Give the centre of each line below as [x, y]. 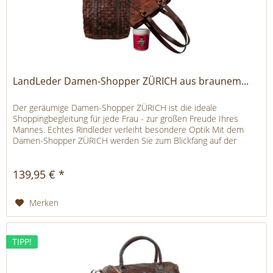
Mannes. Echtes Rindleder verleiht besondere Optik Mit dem [129, 130]
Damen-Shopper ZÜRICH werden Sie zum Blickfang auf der [125, 141]
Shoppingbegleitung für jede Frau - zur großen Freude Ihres [126, 119]
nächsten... [34, 152]
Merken [44, 203]
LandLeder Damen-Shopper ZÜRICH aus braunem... [131, 81]
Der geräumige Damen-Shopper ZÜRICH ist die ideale [115, 108]
